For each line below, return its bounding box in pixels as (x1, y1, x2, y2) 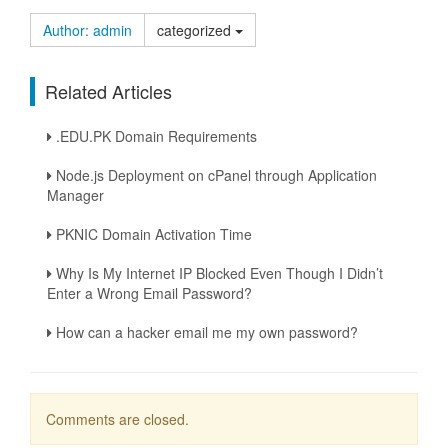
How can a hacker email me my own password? (52, 322, 358, 342)
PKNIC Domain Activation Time (52, 224, 252, 244)
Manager (47, 185, 104, 205)
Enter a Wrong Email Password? (47, 283, 252, 303)
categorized (157, 20, 235, 40)
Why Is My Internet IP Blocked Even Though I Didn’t (52, 263, 383, 283)
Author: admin (43, 20, 132, 40)
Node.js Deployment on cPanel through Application (52, 165, 377, 185)
